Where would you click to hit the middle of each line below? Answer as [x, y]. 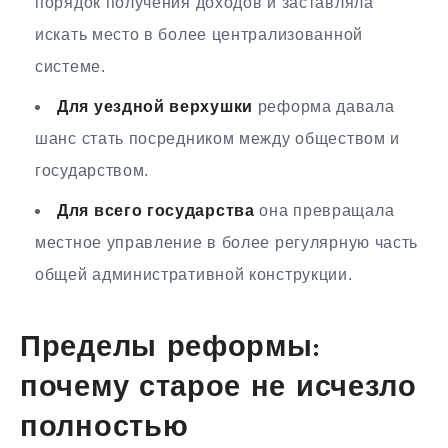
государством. [92, 170]
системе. [70, 66]
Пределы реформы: [170, 349]
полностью [104, 429]
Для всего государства [156, 210]
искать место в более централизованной [199, 34]
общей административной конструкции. [194, 274]
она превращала [324, 210]
